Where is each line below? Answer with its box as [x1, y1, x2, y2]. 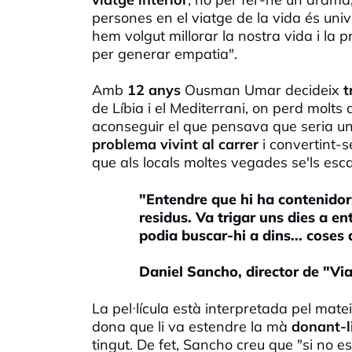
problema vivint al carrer [92, 134, 262, 153]
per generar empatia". [92, 44, 237, 63]
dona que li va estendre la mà [92, 317, 291, 335]
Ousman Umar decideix [181, 80, 343, 99]
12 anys [127, 80, 181, 99]
